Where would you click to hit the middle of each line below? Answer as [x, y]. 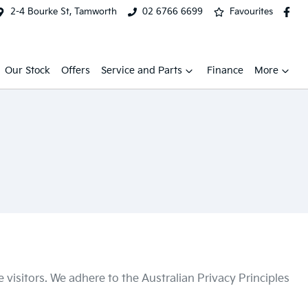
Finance [225, 70]
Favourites [252, 12]
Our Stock [27, 70]
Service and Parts [142, 70]
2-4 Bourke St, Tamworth [63, 12]
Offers [76, 70]
